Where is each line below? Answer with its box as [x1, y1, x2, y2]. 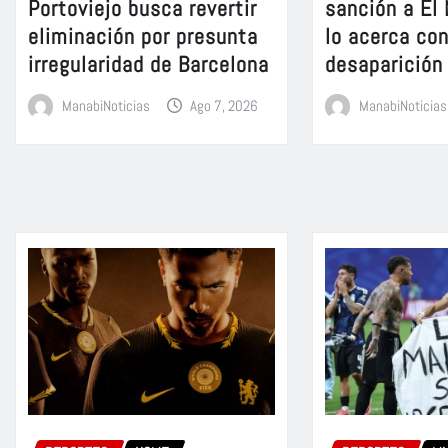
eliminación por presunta [28, 21, 258, 50]
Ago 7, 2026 [190, 95, 259, 115]
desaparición [325, 49, 444, 78]
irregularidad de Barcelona [28, 49, 269, 78]
